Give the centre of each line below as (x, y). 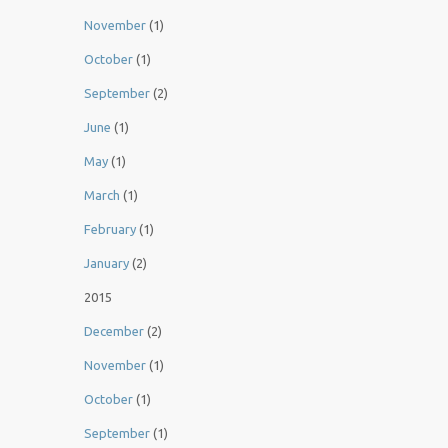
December (114, 331)
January (106, 263)
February (110, 229)
